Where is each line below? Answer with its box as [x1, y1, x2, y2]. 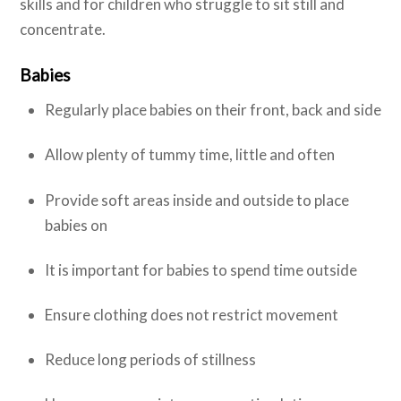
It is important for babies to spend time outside [44, 260, 357, 279]
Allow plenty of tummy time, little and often [44, 145, 335, 165]
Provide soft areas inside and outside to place [44, 190, 349, 209]
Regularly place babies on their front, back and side [44, 100, 381, 120]
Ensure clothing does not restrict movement [44, 304, 338, 324]
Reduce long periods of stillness [44, 349, 256, 369]
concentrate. [20, 19, 107, 38]
